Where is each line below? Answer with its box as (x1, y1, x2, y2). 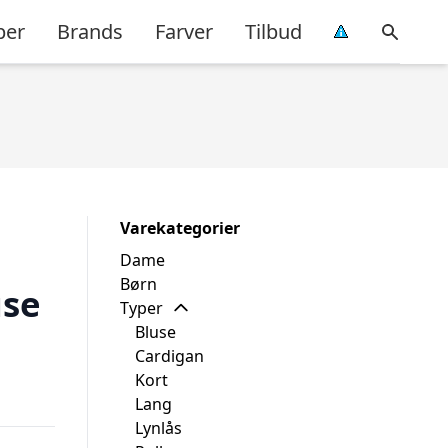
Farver (155, 17, 213, 45)
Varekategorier (120, 217, 240, 239)
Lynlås (135, 417, 182, 439)
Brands (57, 17, 123, 45)
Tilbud (245, 17, 302, 45)
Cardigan (135, 345, 204, 367)
